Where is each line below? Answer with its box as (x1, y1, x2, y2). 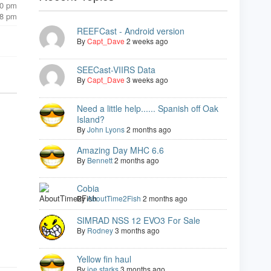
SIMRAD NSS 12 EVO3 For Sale (77, 214, 200, 227)
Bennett (87, 155, 113, 165)
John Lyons (87, 124, 125, 134)
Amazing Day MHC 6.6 (77, 144, 164, 156)
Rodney (87, 225, 113, 236)
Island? (77, 113, 105, 125)
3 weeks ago (126, 74, 168, 85)
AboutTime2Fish (87, 193, 141, 204)
